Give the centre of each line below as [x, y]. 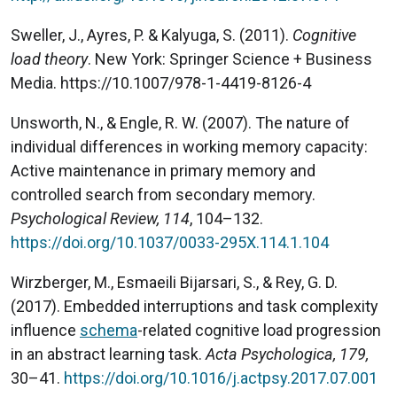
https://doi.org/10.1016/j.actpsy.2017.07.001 [221, 378]
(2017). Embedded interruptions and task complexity [195, 306]
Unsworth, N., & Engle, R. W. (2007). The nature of [180, 122]
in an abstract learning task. [108, 354]
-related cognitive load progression [259, 330]
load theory [49, 58]
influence [45, 330]
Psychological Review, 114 [100, 218]
